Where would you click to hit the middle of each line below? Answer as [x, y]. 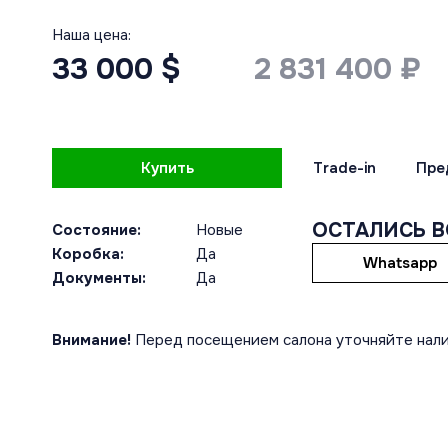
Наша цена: [91, 35]
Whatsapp [399, 263]
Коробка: [88, 254]
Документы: [99, 278]
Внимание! [91, 340]
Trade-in [344, 168]
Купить [167, 168]
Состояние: [96, 230]
